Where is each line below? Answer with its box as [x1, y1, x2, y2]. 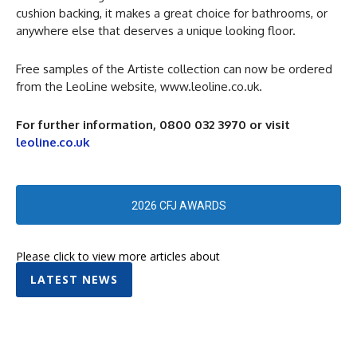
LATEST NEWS [30, 271, 118, 287]
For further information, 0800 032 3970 [16, 116, 249, 132]
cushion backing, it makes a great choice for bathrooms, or [16, 5, 328, 21]
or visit [249, 116, 290, 132]
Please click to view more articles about [16, 248, 220, 264]
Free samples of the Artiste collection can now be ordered [16, 61, 332, 76]
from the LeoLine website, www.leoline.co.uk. [16, 78, 262, 94]
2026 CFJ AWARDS [131, 198, 226, 212]
